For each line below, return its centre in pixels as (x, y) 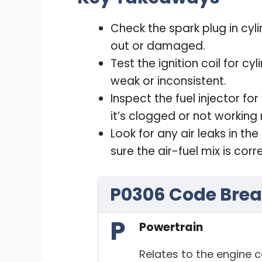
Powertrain (171, 227)
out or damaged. (158, 46)
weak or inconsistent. (168, 81)
